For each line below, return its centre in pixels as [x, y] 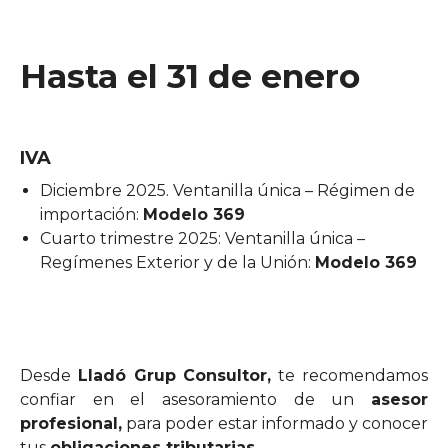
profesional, [71, 423]
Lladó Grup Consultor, [174, 375]
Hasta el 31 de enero [190, 75]
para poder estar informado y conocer [275, 423]
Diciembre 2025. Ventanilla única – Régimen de [227, 190]
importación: [91, 214]
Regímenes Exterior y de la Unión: [177, 262]
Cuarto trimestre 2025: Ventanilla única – [202, 238]
